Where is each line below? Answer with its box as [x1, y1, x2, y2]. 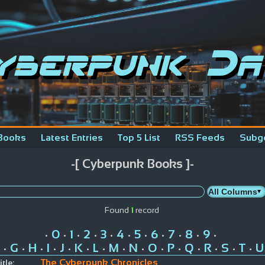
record [134, 205, 160, 215]
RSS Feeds [175, 132, 225, 143]
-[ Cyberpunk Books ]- [70, 157, 194, 171]
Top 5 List [118, 132, 160, 143]
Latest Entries [41, 132, 103, 143]
